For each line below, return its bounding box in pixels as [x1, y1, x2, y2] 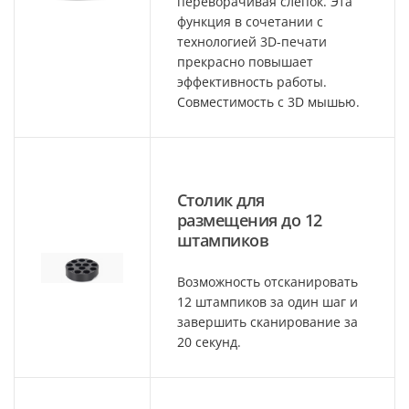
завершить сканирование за [177, 312, 358, 330]
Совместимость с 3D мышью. [177, 92, 360, 110]
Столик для [177, 188, 265, 211]
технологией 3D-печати [177, 32, 327, 50]
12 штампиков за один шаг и [177, 292, 358, 310]
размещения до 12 [177, 208, 322, 231]
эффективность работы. [177, 72, 327, 90]
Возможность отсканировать [177, 272, 358, 290]
